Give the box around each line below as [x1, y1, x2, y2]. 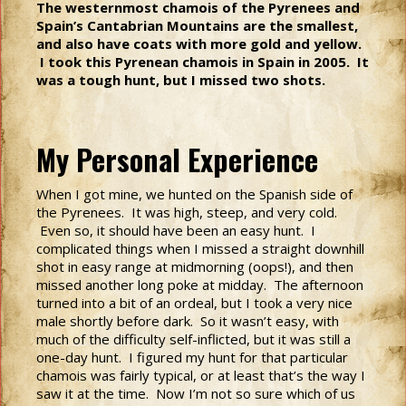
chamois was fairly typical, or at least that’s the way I [36, 366, 365, 384]
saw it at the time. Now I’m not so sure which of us [36, 384, 355, 402]
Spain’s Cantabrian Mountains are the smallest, [36, 16, 358, 34]
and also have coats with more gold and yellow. [36, 34, 362, 53]
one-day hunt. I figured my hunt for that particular [36, 348, 348, 366]
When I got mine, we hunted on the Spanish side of [36, 185, 353, 203]
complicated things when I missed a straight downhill [36, 239, 364, 257]
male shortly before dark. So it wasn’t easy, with [36, 312, 339, 330]
